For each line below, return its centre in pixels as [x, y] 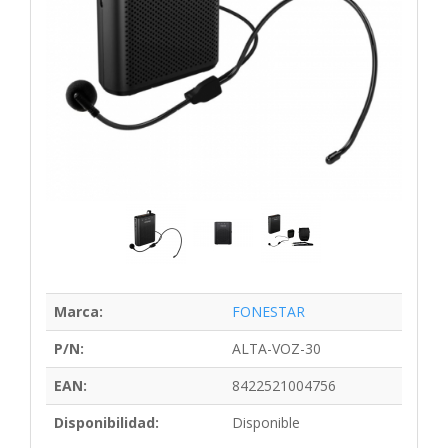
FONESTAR [268, 311]
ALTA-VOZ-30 [276, 348]
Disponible [266, 422]
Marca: [78, 311]
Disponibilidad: [106, 422]
